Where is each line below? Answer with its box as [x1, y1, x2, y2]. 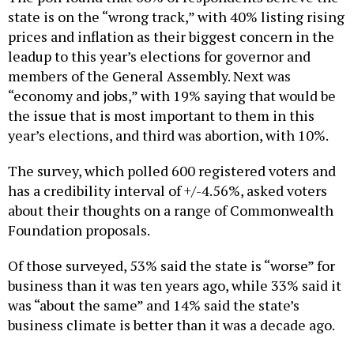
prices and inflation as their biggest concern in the [8, 27, 334, 47]
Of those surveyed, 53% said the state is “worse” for [8, 256, 335, 276]
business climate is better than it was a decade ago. [8, 315, 335, 335]
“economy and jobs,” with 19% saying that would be [8, 86, 336, 106]
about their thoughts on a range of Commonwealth [8, 201, 333, 220]
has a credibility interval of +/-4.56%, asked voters [8, 181, 327, 201]
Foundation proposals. [8, 220, 153, 240]
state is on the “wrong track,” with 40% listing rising [8, 7, 345, 27]
